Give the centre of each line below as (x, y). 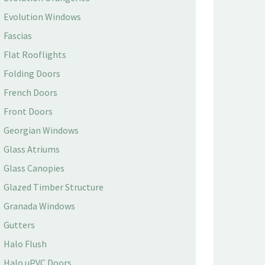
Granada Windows (39, 206)
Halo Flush (25, 244)
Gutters (19, 225)
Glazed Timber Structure (54, 187)
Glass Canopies (34, 168)
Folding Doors (32, 73)
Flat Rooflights (35, 54)
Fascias (18, 35)
